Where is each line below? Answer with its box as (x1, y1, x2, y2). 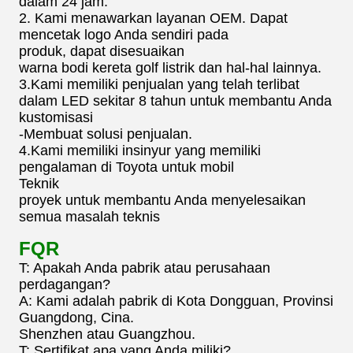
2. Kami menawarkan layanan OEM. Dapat (19, 10, 288, 27)
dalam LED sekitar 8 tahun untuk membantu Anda (19, 93, 332, 110)
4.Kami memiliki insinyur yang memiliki (19, 143, 261, 159)
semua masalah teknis (19, 209, 160, 225)
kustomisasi (19, 110, 93, 126)
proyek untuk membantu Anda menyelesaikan (19, 192, 306, 209)
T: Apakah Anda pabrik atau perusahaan (19, 260, 270, 277)
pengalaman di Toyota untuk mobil (19, 159, 234, 176)
